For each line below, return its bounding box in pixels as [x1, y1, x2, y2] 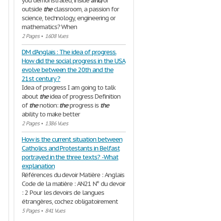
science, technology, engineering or [22, 14, 115, 22]
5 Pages [22, 207, 39, 214]
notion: [37, 101, 60, 110]
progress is [68, 101, 100, 110]
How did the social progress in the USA [22, 57, 125, 65]
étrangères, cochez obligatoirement [22, 197, 118, 206]
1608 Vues [44, 33, 68, 39]
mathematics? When [22, 23, 77, 31]
